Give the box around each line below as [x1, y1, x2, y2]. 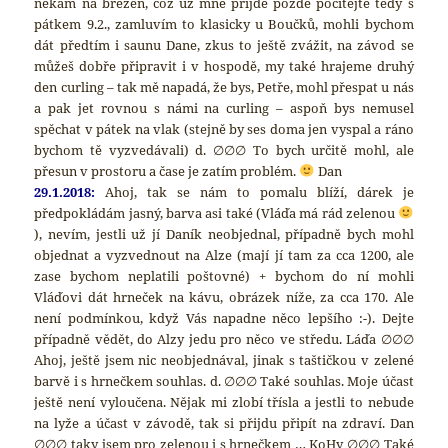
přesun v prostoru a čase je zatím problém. [34, 161, 300, 180]
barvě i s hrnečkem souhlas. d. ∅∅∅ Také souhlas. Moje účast [34, 371, 414, 390]
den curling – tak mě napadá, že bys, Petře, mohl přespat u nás [34, 77, 414, 96]
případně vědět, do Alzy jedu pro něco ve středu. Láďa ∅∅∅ [34, 329, 414, 348]
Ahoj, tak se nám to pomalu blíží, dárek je [105, 182, 414, 201]
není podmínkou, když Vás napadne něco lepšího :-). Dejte [34, 308, 414, 327]
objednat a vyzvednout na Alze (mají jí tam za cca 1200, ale [34, 245, 414, 264]
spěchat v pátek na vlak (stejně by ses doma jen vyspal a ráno [34, 119, 414, 138]
